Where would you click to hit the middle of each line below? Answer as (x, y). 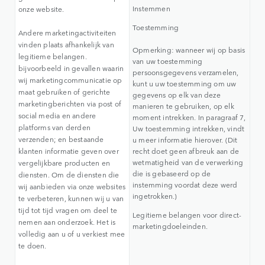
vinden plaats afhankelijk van (66, 45)
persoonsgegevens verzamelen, (186, 72)
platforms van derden (54, 127)
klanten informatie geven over (69, 151)
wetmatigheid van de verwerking (188, 162)
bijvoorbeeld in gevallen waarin (71, 68)
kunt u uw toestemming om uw (185, 84)
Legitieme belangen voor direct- (187, 215)
